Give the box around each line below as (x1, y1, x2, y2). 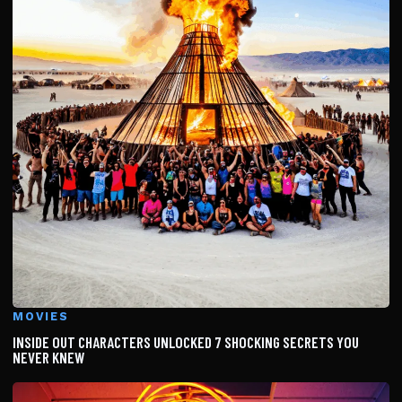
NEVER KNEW (13, 347, 84, 366)
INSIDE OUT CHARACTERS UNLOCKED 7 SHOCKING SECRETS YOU (13, 332, 359, 351)
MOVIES (13, 309, 69, 323)
